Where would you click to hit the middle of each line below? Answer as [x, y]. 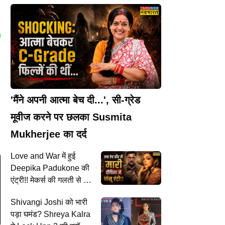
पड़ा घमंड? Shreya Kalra [50, 214]
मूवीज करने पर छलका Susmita [71, 117]
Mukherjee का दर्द [48, 134]
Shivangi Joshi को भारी [49, 202]
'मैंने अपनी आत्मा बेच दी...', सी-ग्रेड [75, 100]
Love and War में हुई [28, 156]
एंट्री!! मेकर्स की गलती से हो [50, 180]
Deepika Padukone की [50, 168]
